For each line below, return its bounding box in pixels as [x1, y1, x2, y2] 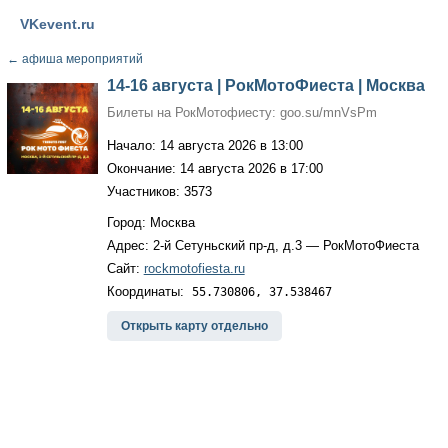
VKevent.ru [19, 16, 95, 32]
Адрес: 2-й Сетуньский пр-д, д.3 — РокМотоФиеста [106, 238, 419, 253]
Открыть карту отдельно [120, 319, 268, 333]
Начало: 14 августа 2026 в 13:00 [106, 138, 303, 153]
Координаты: [106, 284, 192, 299]
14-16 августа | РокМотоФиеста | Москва [106, 77, 425, 94]
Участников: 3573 [106, 184, 212, 199]
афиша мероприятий [18, 52, 143, 66]
